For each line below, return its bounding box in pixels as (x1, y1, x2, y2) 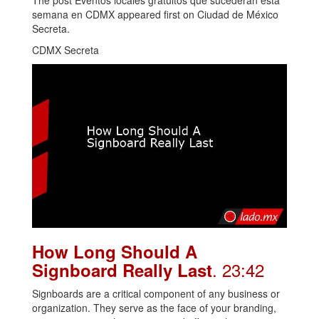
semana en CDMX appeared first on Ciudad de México (32, 7, 278, 22)
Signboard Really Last (32, 258, 212, 283)
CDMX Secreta (32, 43, 99, 58)
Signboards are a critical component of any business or (32, 286, 280, 301)
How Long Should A (32, 239, 197, 264)
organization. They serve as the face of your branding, (32, 300, 276, 315)
